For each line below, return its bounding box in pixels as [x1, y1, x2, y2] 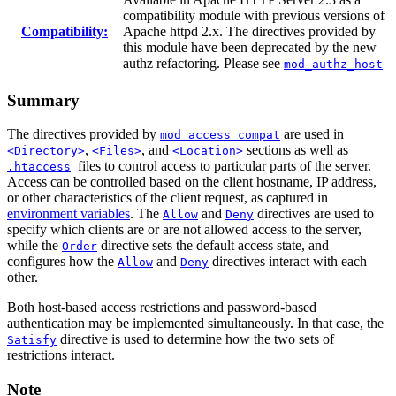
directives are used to [254, 206, 374, 222]
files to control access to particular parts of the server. [78, 158, 371, 174]
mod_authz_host [284, 57, 383, 71]
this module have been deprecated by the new [123, 39, 377, 55]
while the [7, 238, 62, 254]
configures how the [7, 254, 118, 270]
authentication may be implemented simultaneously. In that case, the [7, 316, 384, 331]
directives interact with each [209, 254, 367, 270]
